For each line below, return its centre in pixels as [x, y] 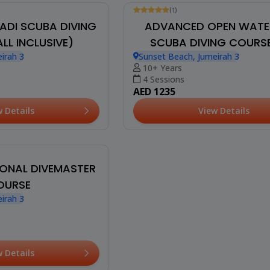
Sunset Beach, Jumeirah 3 [189, 196]
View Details [224, 250]
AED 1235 [155, 231]
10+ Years [162, 207]
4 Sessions [163, 219]
